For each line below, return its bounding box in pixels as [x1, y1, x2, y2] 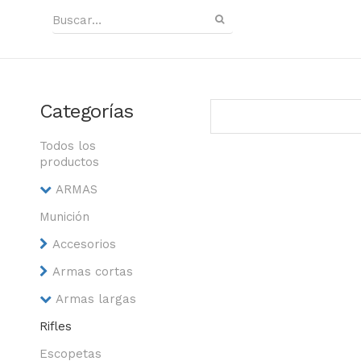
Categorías [39, 100, 134, 122]
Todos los [39, 139, 96, 153]
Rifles [39, 319, 72, 334]
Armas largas [55, 292, 136, 306]
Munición [39, 210, 89, 224]
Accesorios [52, 237, 116, 251]
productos [39, 155, 99, 169]
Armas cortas [52, 264, 133, 279]
